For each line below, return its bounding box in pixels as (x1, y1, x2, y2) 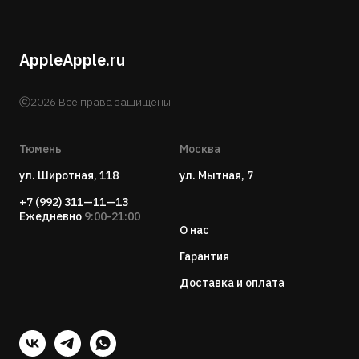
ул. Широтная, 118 (19, 167, 119, 183)
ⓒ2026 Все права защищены (19, 94, 171, 109)
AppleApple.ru (19, 48, 125, 71)
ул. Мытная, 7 (179, 167, 253, 183)
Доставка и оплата (179, 275, 284, 290)
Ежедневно (19, 208, 82, 224)
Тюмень (19, 141, 62, 156)
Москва (179, 141, 220, 156)
